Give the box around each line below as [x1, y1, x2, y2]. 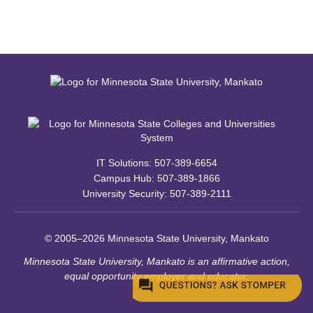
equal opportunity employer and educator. [64, 270, 249, 282]
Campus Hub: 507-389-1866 [93, 173, 220, 184]
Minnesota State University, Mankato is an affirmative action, [23, 256, 290, 267]
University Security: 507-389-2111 [82, 188, 231, 199]
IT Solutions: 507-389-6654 [96, 157, 217, 168]
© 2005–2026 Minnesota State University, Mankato [44, 233, 269, 244]
